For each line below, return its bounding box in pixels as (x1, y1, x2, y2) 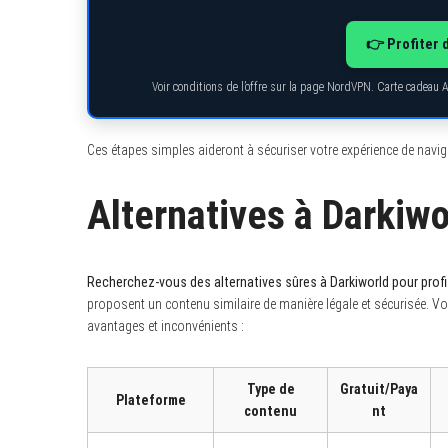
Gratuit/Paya (340, 380, 418, 397)
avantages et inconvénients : (87, 317, 244, 334)
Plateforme (115, 391, 186, 408)
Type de (246, 380, 295, 397)
